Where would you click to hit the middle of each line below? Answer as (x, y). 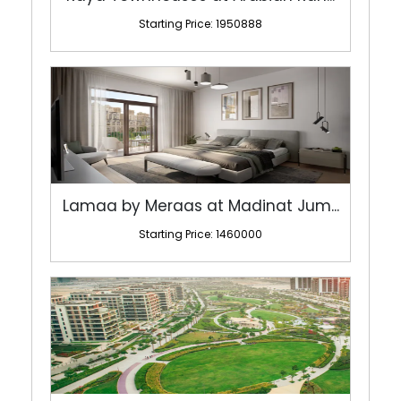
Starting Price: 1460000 (200, 234)
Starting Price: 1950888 (200, 23)
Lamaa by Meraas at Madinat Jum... (200, 205)
